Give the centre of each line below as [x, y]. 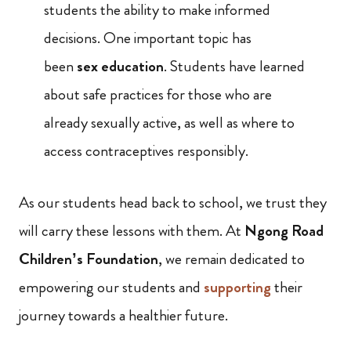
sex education [120, 67]
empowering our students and [111, 288]
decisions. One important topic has [148, 38]
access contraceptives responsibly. [146, 151]
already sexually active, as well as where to [169, 123]
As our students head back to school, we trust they [173, 203]
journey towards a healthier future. [123, 316]
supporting [237, 288]
